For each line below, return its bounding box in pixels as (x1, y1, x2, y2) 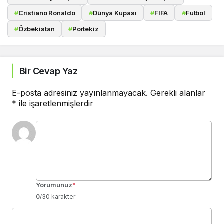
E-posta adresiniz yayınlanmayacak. (12, 87, 148, 98)
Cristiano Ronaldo (18, 9, 75, 17)
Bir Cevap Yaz (19, 65, 77, 76)
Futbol (185, 9, 206, 17)
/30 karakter (40, 192, 75, 200)
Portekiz (72, 25, 99, 33)
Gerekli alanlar (150, 87, 205, 98)
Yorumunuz (36, 180, 72, 189)
